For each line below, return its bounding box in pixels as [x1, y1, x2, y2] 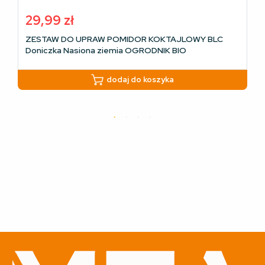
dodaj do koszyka [106, 75, 174, 85]
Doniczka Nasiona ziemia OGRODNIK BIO [25, 45, 186, 56]
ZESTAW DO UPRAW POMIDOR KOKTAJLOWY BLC [25, 34, 223, 45]
